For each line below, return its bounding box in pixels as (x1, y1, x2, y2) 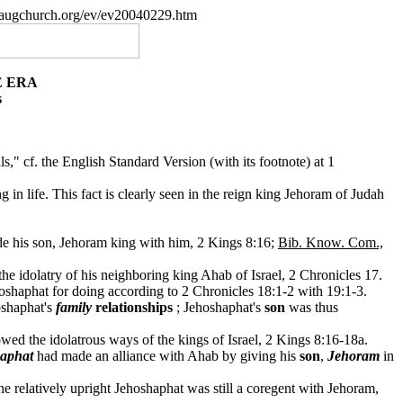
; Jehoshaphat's (176, 300, 261, 315)
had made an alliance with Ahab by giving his (33, 348, 300, 363)
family (56, 300, 92, 315)
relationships (92, 300, 176, 315)
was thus (285, 300, 338, 315)
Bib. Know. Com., (278, 235, 383, 250)
